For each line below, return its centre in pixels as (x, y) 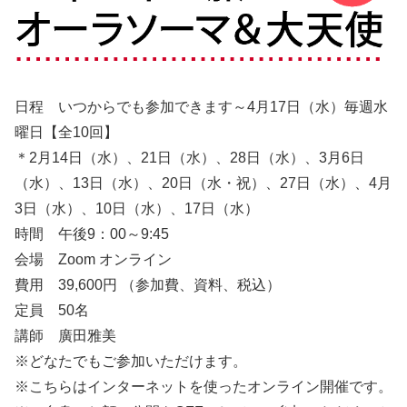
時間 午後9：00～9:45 (92, 233)
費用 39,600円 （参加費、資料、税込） (148, 284)
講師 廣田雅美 (65, 335)
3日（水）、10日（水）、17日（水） (137, 208)
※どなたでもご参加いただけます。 (131, 361)
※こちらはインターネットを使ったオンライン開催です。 (203, 386)
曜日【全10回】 (75, 132)
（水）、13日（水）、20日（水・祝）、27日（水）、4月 (203, 183)
